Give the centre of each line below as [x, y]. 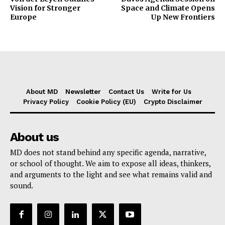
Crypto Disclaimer [173, 102]
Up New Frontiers [183, 17]
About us [34, 137]
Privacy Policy [46, 102]
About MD [42, 92]
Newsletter [83, 92]
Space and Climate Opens [168, 8]
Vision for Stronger [45, 8]
